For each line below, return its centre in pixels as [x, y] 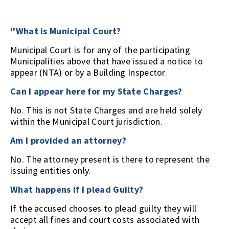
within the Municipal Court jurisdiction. [88, 121]
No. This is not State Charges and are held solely [106, 110]
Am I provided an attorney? [70, 140]
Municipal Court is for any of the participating [100, 50]
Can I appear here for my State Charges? [96, 91]
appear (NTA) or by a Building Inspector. [89, 72]
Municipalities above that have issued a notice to [107, 61]
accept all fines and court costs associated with [105, 220]
